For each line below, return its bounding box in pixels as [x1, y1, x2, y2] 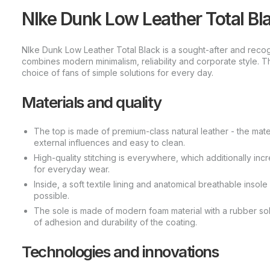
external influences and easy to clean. [34, 137, 185, 148]
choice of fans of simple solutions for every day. [22, 67, 213, 78]
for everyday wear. [34, 164, 110, 175]
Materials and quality [22, 92, 162, 111]
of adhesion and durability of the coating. [34, 217, 197, 228]
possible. [34, 190, 69, 201]
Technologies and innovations [22, 242, 218, 261]
